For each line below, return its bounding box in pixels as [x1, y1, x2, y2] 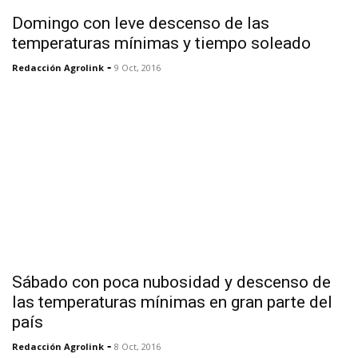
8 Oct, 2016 [114, 340, 161, 352]
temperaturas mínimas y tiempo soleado [12, 33, 311, 53]
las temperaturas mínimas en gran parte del [12, 292, 332, 312]
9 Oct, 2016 [114, 61, 161, 74]
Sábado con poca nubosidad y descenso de [12, 272, 331, 292]
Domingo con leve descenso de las [12, 13, 269, 33]
